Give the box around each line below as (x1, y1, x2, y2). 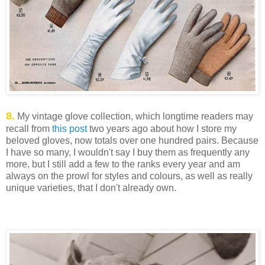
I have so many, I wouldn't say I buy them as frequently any (6, 147, 250, 158)
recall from (6, 124, 52, 134)
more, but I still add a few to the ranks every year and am (6, 159, 240, 170)
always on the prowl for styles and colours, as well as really (6, 171, 253, 182)
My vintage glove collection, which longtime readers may (15, 111, 253, 122)
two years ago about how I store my (87, 124, 237, 134)
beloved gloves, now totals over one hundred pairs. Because (6, 135, 258, 146)
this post (52, 124, 87, 134)
